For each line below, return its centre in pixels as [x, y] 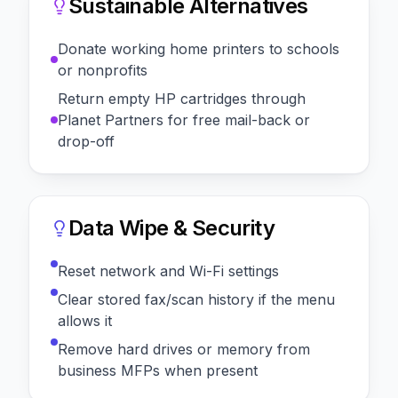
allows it [85, 320]
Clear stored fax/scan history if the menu [196, 299]
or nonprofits [103, 70]
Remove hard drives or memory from [184, 349]
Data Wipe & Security [171, 227]
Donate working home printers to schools [199, 48]
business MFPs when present [158, 370]
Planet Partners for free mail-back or [184, 119]
